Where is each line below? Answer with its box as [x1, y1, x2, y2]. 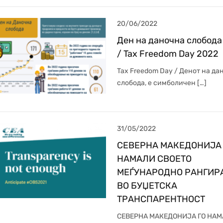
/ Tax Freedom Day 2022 [116, 48, 219, 59]
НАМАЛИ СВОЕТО [116, 153, 192, 164]
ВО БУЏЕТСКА [116, 180, 177, 191]
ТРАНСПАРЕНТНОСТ [116, 193, 205, 205]
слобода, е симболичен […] [116, 78, 207, 87]
